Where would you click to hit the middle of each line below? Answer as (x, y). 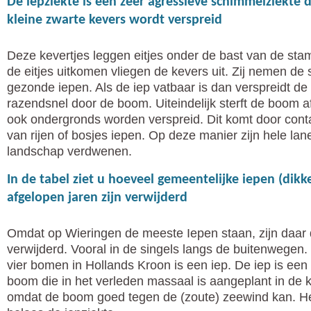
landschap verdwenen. (69, 152)
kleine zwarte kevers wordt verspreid (115, 20)
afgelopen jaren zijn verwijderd (97, 198)
